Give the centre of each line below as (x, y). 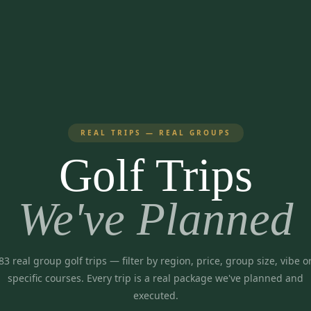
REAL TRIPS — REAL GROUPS (155, 133)
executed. (155, 295)
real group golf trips (58, 261)
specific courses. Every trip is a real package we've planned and (155, 278)
